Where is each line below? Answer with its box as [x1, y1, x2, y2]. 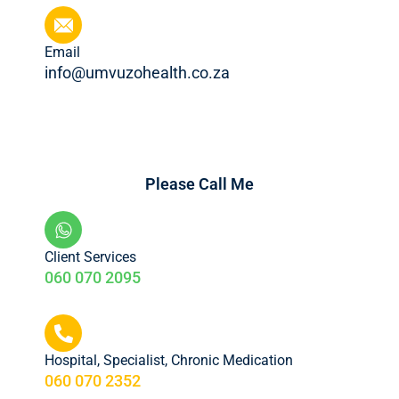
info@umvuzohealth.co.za [45, 63, 230, 82]
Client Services [45, 248, 136, 265]
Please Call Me [145, 175, 254, 193]
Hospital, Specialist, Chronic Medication [45, 352, 293, 369]
